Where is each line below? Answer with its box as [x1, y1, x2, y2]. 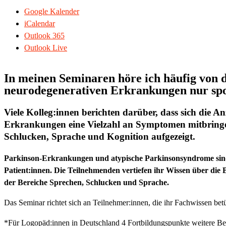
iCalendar [24, 19, 55, 28]
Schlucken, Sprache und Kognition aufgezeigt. [4, 131, 195, 142]
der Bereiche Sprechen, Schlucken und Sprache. [4, 178, 169, 187]
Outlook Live [24, 43, 67, 52]
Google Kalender [24, 7, 79, 16]
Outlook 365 [24, 31, 65, 40]
